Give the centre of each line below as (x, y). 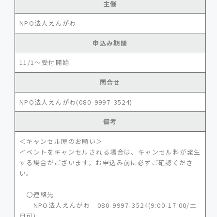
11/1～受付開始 (44, 62)
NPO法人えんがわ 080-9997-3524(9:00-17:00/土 (108, 205)
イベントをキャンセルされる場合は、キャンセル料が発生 (110, 152)
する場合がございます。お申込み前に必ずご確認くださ (106, 162)
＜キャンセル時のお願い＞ (61, 141)
